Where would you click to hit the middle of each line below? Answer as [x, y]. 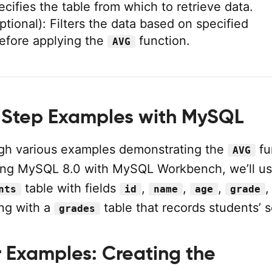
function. [163, 41]
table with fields [70, 188]
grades [77, 209]
